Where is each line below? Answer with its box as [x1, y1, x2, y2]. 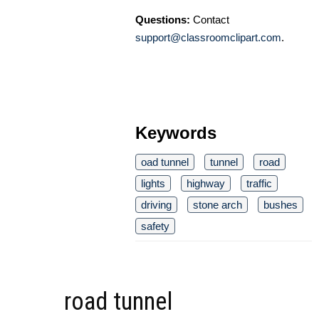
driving [141, 198, 172, 211]
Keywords [135, 122, 216, 142]
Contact [190, 13, 229, 26]
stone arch [193, 198, 242, 211]
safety [141, 219, 169, 232]
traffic [246, 177, 272, 189]
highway [187, 177, 225, 189]
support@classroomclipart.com [135, 31, 281, 43]
